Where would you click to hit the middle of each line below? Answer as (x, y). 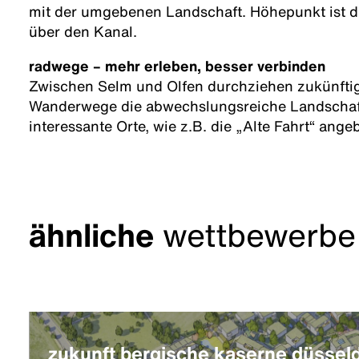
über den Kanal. (83, 32)
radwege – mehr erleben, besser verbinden (177, 66)
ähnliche (91, 235)
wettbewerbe (255, 235)
